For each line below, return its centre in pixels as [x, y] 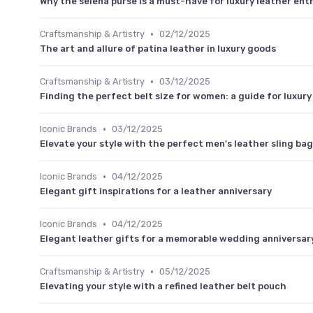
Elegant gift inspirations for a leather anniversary [156, 191]
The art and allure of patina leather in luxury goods [158, 49]
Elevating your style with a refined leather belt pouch [163, 286]
